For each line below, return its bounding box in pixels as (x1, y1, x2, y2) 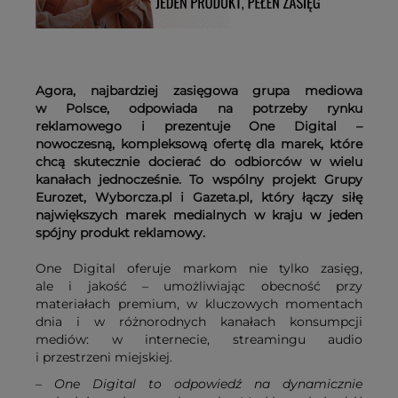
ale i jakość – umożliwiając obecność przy (36, 278, 362, 295)
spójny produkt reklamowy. (36, 225, 209, 242)
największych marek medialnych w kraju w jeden (36, 207, 362, 224)
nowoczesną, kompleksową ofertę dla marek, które (36, 136, 362, 153)
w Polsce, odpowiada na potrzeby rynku (36, 100, 362, 117)
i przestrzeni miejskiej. (36, 349, 176, 366)
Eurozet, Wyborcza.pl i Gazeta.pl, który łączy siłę (36, 189, 362, 206)
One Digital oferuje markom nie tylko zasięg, (36, 260, 362, 277)
